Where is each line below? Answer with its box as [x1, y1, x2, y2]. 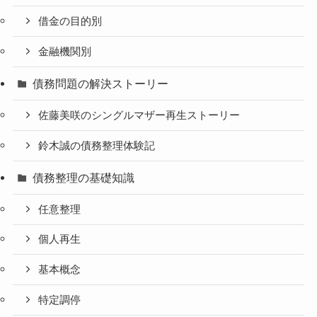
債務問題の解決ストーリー [33, 76, 169, 90]
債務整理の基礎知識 [33, 171, 135, 184]
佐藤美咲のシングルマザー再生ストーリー [38, 109, 241, 121]
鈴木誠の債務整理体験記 [38, 139, 156, 151]
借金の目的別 [38, 16, 103, 28]
